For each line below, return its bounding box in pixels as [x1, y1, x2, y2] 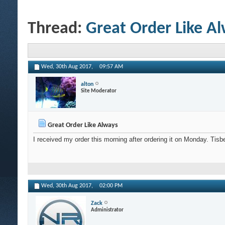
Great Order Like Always [46, 122, 118, 130]
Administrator [91, 207, 124, 213]
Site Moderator [81, 88, 117, 94]
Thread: [28, 20, 86, 38]
